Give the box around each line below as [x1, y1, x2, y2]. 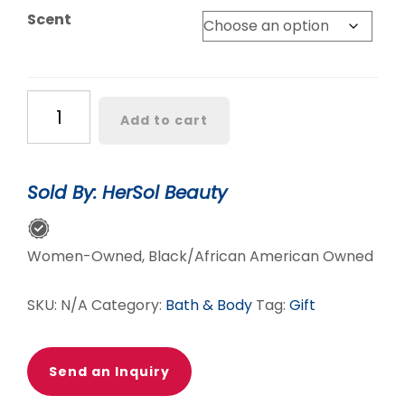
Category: [91, 294, 165, 316]
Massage [26, 91, 89, 113]
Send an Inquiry [49, 362, 170, 381]
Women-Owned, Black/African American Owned [27, 245, 373, 267]
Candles [26, 115, 84, 137]
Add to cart [120, 110, 208, 129]
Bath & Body [165, 294, 252, 316]
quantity [26, 138, 85, 160]
